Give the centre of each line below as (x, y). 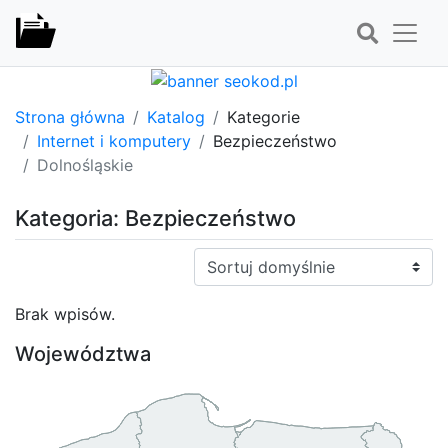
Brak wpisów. (65, 313)
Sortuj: (218, 258)
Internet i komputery (114, 140)
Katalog (176, 116)
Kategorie (263, 116)
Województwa (83, 353)
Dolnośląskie (85, 164)
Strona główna (70, 116)
